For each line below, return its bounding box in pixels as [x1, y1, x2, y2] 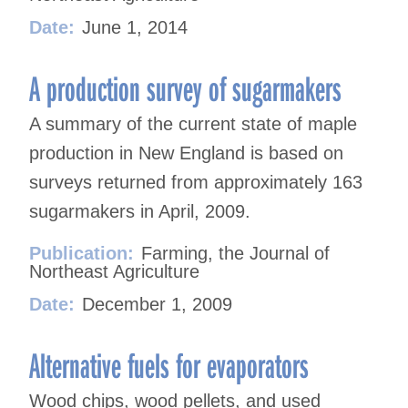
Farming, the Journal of [141, 243, 330, 264]
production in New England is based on [29, 143, 343, 164]
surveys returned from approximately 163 [29, 172, 362, 193]
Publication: [29, 243, 134, 264]
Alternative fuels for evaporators [29, 342, 309, 388]
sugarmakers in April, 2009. [29, 201, 250, 222]
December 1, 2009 [82, 294, 232, 315]
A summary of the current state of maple [29, 114, 357, 135]
